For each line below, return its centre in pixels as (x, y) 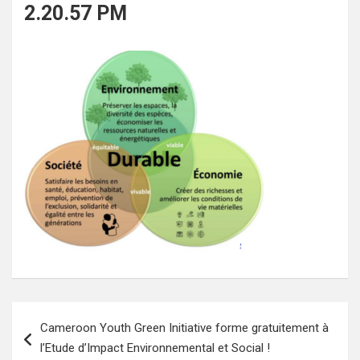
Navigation (60, 313)
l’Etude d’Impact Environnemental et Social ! (155, 348)
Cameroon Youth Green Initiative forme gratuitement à (184, 327)
